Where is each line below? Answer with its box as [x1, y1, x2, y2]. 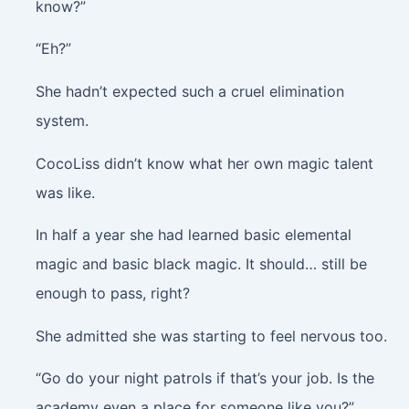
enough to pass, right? [35, 284, 190, 303]
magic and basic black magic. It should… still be [35, 255, 367, 274]
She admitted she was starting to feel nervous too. [35, 326, 387, 345]
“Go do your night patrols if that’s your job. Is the [35, 369, 374, 388]
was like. [35, 183, 95, 202]
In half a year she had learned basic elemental [35, 225, 351, 245]
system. [35, 111, 89, 130]
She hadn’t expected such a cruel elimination [35, 82, 344, 100]
